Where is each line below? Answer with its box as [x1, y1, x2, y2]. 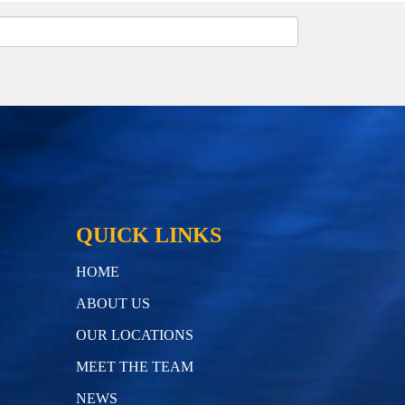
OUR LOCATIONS [75, 326, 193, 343]
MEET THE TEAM [75, 358, 193, 374]
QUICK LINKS [75, 222, 221, 247]
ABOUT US [75, 295, 150, 311]
